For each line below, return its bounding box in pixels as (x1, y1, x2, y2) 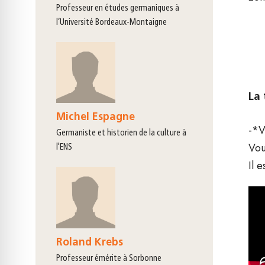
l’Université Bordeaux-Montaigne (56, 18, 167, 27)
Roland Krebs (56, 237, 123, 249)
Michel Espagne (56, 112, 135, 124)
